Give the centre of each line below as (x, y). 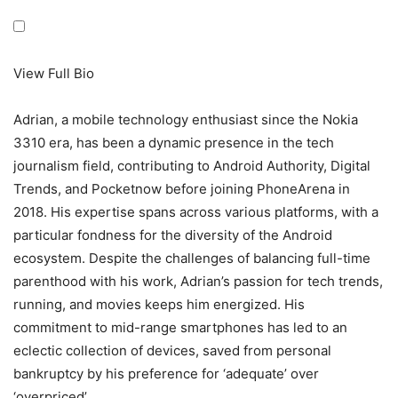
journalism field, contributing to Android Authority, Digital (192, 165)
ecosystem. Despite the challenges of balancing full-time (192, 258)
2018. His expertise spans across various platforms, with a (196, 211)
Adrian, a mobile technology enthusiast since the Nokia (186, 119)
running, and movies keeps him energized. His (159, 304)
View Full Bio (54, 73)
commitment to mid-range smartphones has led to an (180, 327)
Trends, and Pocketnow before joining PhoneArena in (182, 188)
